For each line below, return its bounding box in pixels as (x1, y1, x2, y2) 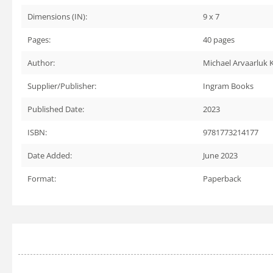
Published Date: (27, 104, 84, 115)
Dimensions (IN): (27, 11, 87, 22)
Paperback (203, 173, 241, 184)
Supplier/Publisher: (27, 80, 96, 91)
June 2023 (203, 150, 238, 161)
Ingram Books (203, 80, 253, 91)
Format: (27, 173, 56, 184)
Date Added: (27, 150, 72, 161)
